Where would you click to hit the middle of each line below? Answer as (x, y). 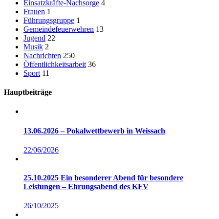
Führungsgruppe (49, 20)
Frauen (34, 11)
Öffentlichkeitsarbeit (55, 64)
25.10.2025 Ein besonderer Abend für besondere (103, 178)
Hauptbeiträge (28, 92)
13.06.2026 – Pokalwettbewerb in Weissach (94, 131)
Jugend (34, 38)
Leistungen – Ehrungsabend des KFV (86, 187)
